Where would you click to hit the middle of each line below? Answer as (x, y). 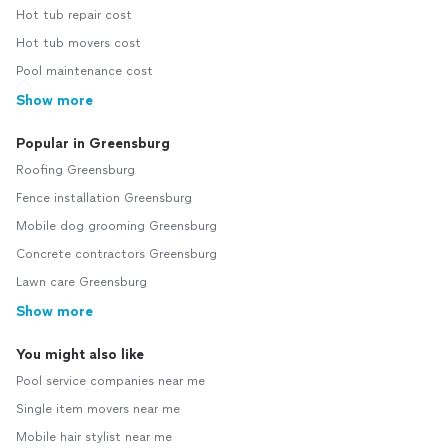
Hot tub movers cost (78, 43)
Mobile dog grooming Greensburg (116, 226)
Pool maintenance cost (84, 71)
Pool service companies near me (110, 381)
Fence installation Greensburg (104, 198)
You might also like (80, 354)
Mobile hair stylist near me (94, 437)
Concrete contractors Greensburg (116, 254)
